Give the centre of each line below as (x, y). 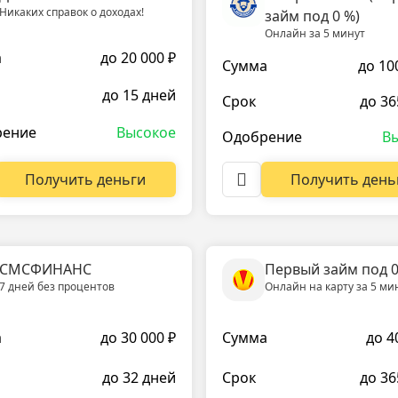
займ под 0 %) (312, 16)
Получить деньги (86, 179)
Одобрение (262, 137)
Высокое (146, 132)
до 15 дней (139, 96)
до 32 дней (139, 378)
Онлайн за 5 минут (315, 33)
